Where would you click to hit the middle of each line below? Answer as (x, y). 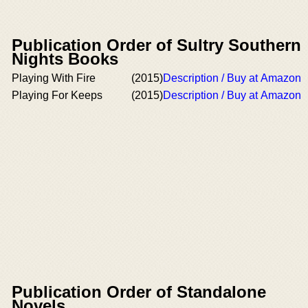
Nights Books (65, 59)
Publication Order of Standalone (139, 291)
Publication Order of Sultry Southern (156, 45)
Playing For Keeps (57, 95)
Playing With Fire (54, 78)
